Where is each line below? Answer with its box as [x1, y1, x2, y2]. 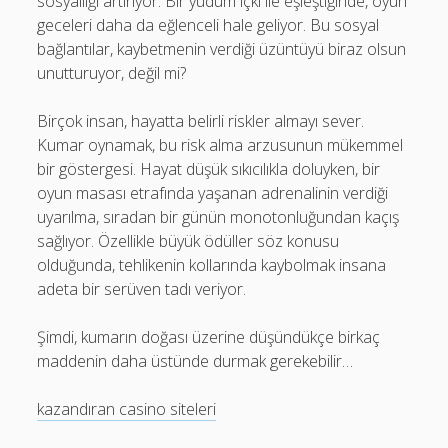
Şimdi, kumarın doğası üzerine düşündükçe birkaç [37, 326, 381, 348]
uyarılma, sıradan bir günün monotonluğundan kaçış [37, 206, 400, 228]
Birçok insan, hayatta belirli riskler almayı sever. [37, 110, 365, 132]
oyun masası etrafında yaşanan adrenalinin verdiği [37, 182, 389, 204]
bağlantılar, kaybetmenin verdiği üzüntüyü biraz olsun [37, 38, 407, 60]
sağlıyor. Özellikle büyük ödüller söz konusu [37, 230, 340, 252]
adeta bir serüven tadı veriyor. [37, 278, 247, 300]
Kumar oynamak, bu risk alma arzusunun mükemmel [37, 134, 404, 156]
